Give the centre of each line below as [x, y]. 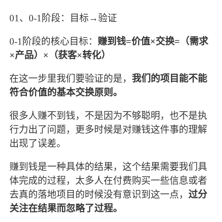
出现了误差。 [38, 143]
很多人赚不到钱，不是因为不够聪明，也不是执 [109, 115]
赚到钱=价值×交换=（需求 [153, 41]
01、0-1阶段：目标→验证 [63, 18]
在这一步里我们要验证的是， [71, 78]
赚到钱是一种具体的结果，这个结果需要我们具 [109, 167]
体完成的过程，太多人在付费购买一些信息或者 [109, 181]
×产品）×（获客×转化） [60, 55]
